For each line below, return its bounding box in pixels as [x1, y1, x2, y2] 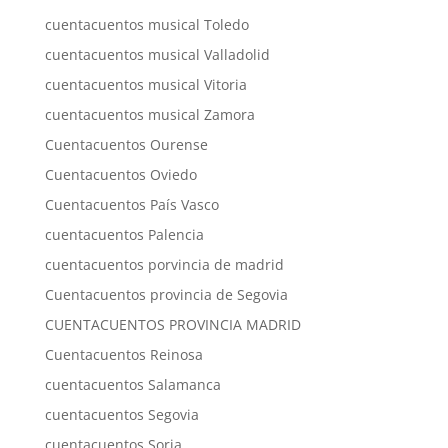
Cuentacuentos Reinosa [44, 345, 203, 364]
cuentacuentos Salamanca [44, 375, 221, 394]
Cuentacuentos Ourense [44, 135, 208, 154]
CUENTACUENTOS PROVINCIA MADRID [44, 315, 301, 334]
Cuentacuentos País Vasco [44, 195, 219, 214]
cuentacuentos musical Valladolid [44, 45, 270, 64]
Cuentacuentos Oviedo [44, 165, 197, 184]
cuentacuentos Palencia [44, 225, 204, 244]
